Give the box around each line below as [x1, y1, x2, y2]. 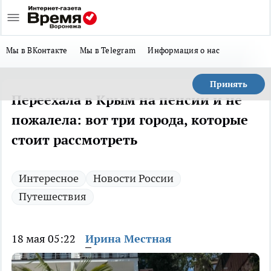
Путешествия [19, 189, 87, 203]
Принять [210, 79, 247, 90]
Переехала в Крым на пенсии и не [11, 91, 242, 108]
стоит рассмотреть [11, 131, 137, 148]
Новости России [93, 171, 174, 185]
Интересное [19, 171, 79, 185]
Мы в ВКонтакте [6, 45, 68, 56]
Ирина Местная [85, 232, 172, 246]
